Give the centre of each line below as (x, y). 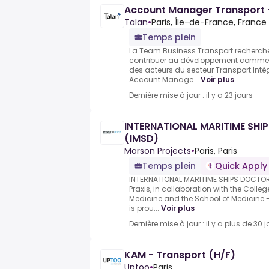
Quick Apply (241, 166)
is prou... (144, 208)
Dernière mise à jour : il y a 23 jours (191, 95)
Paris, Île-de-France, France (209, 23)
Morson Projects (158, 151)
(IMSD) (141, 139)
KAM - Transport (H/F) (180, 255)
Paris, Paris (216, 151)
